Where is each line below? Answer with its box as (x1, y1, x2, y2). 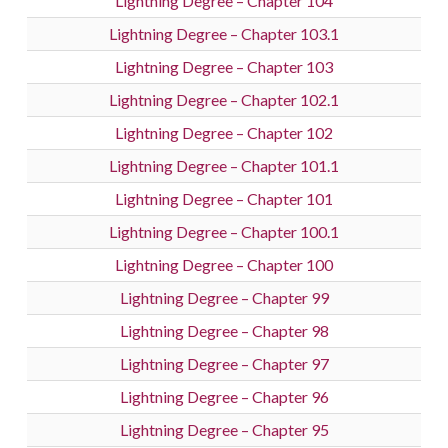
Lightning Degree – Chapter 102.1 (109, 90, 339, 110)
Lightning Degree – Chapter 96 (119, 387, 329, 407)
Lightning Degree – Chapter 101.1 (109, 156, 339, 176)
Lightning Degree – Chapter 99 (119, 288, 329, 308)
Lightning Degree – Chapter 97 (119, 354, 329, 374)
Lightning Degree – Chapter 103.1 (109, 24, 339, 44)
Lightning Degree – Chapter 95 (119, 420, 329, 440)
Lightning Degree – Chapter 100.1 (109, 222, 339, 242)
